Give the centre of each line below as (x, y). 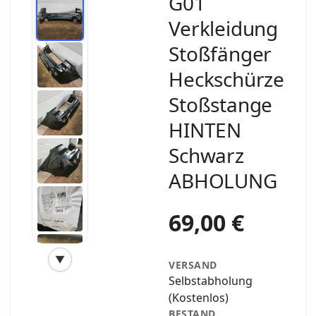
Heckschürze (226, 79)
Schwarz (206, 155)
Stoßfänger (220, 53)
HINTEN (205, 129)
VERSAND (193, 265)
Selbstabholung (211, 280)
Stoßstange (221, 104)
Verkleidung (223, 28)
